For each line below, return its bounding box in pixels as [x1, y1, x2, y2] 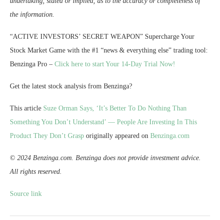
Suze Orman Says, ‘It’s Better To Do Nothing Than [43, 105, 187, 112]
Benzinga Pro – [10, 60, 55, 68]
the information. [10, 11, 55, 19]
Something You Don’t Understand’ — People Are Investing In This [10, 118, 197, 126]
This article [10, 105, 43, 112]
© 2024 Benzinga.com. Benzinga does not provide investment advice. [10, 154, 201, 162]
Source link [10, 190, 42, 198]
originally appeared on [84, 132, 150, 140]
